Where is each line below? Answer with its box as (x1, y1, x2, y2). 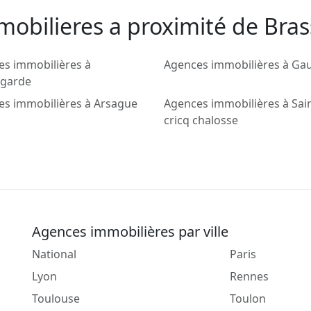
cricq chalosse (164, 112, 238, 128)
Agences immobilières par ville (32, 222, 228, 242)
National (32, 246, 76, 262)
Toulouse (32, 291, 80, 307)
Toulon (230, 291, 266, 307)
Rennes (230, 269, 269, 285)
